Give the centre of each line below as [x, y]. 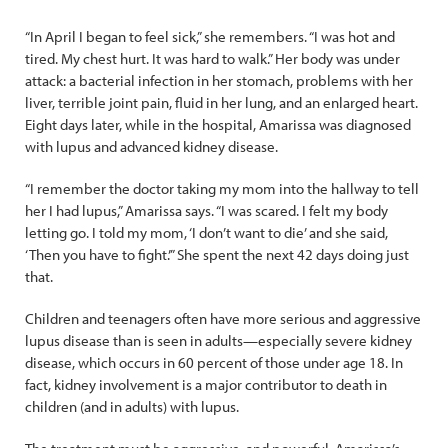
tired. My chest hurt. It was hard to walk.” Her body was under [212, 58]
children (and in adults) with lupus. [132, 406]
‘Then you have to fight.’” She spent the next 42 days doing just [217, 254]
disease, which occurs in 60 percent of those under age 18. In [214, 362]
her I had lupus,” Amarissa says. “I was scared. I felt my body [206, 210]
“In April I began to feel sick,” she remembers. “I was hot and [210, 36]
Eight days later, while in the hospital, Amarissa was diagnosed [218, 124]
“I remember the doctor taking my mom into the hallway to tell [222, 188]
